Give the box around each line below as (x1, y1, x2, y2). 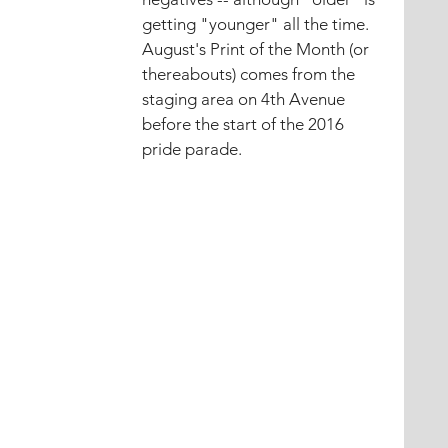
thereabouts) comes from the (142, 64, 359, 84)
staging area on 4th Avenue (142, 89, 349, 109)
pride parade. (142, 139, 242, 159)
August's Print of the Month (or (142, 39, 373, 59)
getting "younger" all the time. (142, 14, 369, 34)
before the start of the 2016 (142, 114, 348, 134)
